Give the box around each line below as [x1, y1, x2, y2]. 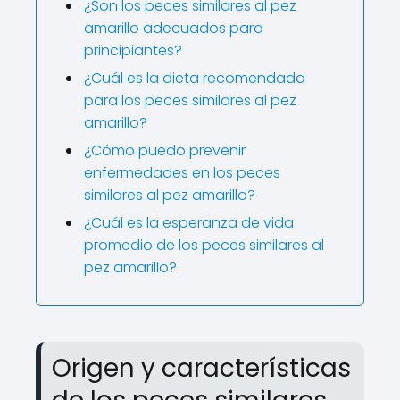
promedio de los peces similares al [84, 235, 324, 255]
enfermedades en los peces [84, 162, 280, 183]
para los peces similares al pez [84, 90, 296, 111]
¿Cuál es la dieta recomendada [84, 68, 305, 88]
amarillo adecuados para [84, 18, 263, 38]
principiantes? [84, 40, 182, 61]
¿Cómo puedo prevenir [84, 140, 246, 161]
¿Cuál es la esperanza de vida [84, 212, 294, 233]
